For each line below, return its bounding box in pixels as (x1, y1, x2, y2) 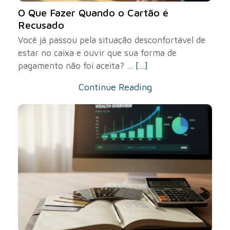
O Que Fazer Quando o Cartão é (18, 7, 168, 18)
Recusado (18, 19, 64, 31)
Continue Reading (78, 82, 152, 92)
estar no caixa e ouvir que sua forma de (18, 48, 177, 58)
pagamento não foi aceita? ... (18, 61, 136, 71)
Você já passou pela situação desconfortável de (18, 35, 205, 45)
